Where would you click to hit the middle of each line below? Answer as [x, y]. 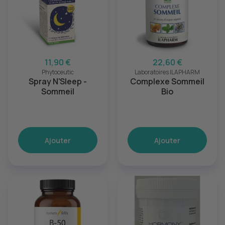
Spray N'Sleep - [58, 81]
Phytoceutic [58, 72]
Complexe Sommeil [167, 81]
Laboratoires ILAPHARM [167, 72]
